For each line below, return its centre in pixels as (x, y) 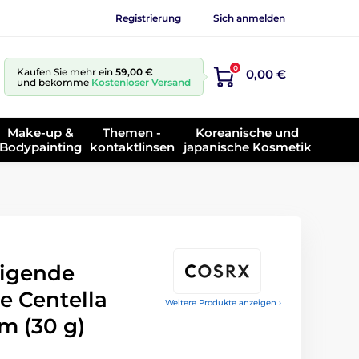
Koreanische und (248, 132)
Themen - (132, 132)
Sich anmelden (249, 18)
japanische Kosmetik (247, 147)
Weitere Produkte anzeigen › (223, 303)
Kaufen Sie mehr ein (66, 72)
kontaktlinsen (132, 147)
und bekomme (54, 82)
